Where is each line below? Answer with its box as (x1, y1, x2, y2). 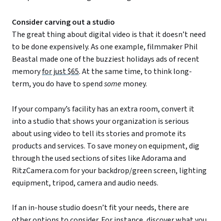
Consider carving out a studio (12, 16, 115, 28)
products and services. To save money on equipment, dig (12, 140, 199, 151)
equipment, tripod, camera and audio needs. (12, 177, 158, 188)
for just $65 (42, 66, 79, 77)
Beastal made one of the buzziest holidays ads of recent (12, 53, 199, 65)
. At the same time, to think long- (79, 66, 192, 77)
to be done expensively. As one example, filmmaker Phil (12, 41, 198, 52)
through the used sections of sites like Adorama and (12, 152, 186, 164)
